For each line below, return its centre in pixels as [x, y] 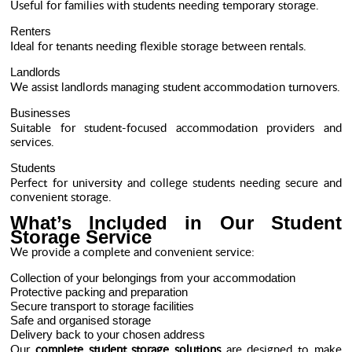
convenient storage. [61, 196]
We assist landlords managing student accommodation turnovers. [176, 86]
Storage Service [81, 237]
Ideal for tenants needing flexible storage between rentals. [159, 46]
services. [33, 141]
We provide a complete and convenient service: [133, 251]
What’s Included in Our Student [176, 223]
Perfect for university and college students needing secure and [176, 182]
